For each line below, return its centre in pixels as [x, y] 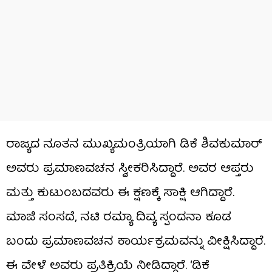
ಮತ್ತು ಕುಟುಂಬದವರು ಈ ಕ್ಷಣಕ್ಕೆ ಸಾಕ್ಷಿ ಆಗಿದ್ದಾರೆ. [120, 193]
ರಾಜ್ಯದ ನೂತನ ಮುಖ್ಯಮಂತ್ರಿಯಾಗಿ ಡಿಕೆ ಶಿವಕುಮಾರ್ [134, 145]
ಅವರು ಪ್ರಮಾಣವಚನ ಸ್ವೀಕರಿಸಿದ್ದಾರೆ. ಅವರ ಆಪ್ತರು [130, 169]
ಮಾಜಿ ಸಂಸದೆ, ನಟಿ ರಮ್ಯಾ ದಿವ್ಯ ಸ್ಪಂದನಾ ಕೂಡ [119, 218]
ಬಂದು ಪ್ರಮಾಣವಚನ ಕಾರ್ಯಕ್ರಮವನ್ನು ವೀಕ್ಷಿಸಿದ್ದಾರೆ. [136, 242]
